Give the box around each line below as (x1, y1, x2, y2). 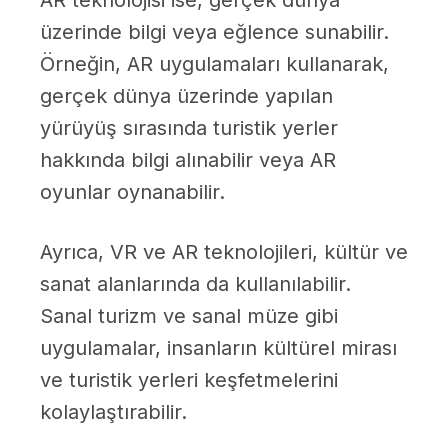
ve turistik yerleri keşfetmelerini (40, 368, 338, 393)
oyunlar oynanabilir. (40, 180, 225, 205)
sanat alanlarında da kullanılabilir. (40, 272, 351, 297)
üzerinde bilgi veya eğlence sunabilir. (40, 20, 389, 45)
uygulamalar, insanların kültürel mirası (40, 336, 397, 361)
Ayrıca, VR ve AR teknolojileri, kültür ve (40, 240, 408, 265)
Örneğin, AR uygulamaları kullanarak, (40, 52, 389, 77)
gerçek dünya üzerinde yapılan (40, 84, 333, 109)
